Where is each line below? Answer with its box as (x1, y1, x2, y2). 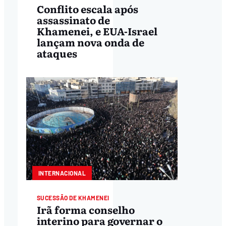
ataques (36, 45, 77, 61)
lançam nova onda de (36, 34, 144, 50)
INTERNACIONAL (38, 169, 86, 177)
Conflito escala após (36, 1, 138, 17)
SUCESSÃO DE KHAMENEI (36, 194, 109, 201)
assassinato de (36, 12, 110, 28)
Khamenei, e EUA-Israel (36, 23, 157, 39)
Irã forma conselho (36, 201, 135, 217)
